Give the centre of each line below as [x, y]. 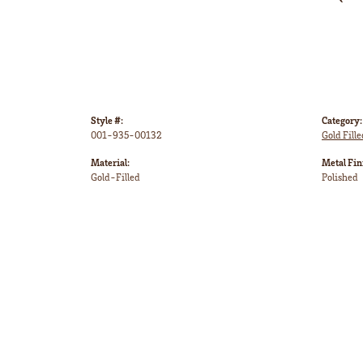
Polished [340, 177]
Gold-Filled [115, 177]
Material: [110, 163]
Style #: [107, 121]
